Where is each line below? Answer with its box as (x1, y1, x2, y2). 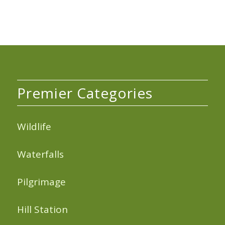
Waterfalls (17, 147, 64, 161)
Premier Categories (17, 83, 153, 103)
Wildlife (17, 120, 51, 133)
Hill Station (17, 203, 68, 216)
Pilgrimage (17, 175, 66, 188)
